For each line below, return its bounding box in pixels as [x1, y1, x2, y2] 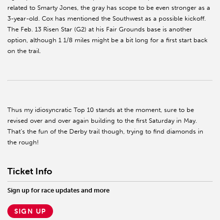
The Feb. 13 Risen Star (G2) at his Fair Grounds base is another [7, 26, 192, 33]
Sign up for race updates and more [7, 187, 110, 194]
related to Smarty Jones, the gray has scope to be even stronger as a [7, 4, 210, 12]
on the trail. [7, 47, 41, 55]
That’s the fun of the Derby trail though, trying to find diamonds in [7, 128, 203, 136]
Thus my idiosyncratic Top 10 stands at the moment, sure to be [7, 106, 194, 114]
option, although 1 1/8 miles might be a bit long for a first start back [7, 36, 208, 44]
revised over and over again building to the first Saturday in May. [7, 117, 197, 125]
